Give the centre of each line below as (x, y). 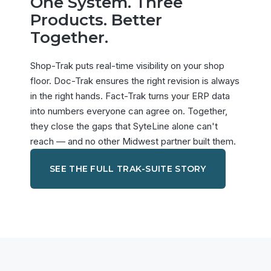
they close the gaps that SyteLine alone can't (124, 126)
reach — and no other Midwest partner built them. (133, 141)
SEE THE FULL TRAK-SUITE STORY (128, 168)
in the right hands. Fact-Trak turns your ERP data (130, 96)
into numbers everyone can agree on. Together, (129, 111)
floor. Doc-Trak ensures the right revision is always (135, 80)
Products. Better (96, 20)
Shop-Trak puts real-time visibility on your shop (127, 65)
